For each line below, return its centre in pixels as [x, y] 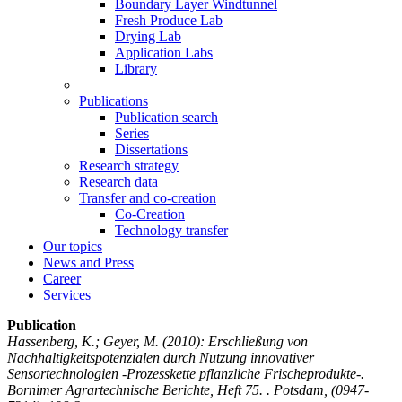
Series [132, 133]
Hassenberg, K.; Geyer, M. [83, 341]
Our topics [73, 246]
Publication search [166, 117]
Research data [118, 181]
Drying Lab [148, 36]
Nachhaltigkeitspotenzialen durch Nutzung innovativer [161, 357]
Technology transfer [171, 230]
